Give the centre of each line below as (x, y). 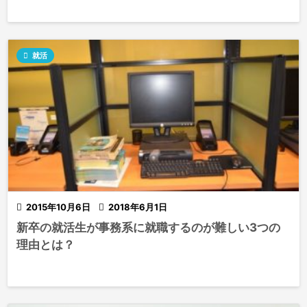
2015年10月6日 (58, 207)
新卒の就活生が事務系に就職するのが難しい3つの (148, 228)
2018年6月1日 (138, 207)
